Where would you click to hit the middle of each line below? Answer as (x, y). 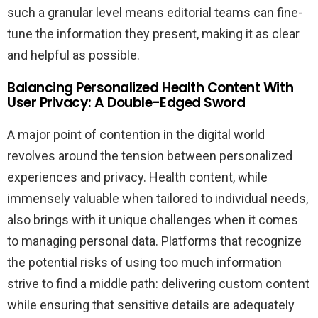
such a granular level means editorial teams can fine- (155, 13)
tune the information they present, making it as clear (153, 34)
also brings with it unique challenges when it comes (153, 220)
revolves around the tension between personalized (150, 156)
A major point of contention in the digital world (136, 135)
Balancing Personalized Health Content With (150, 88)
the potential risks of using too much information (144, 263)
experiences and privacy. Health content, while (137, 177)
